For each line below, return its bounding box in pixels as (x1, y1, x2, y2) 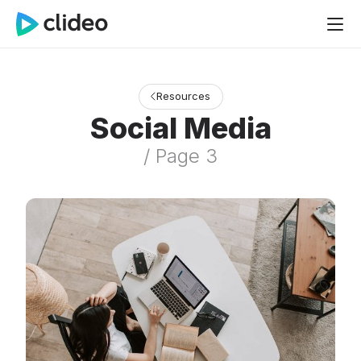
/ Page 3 (143, 144, 218, 168)
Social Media (89, 110, 272, 146)
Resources (156, 89, 210, 102)
